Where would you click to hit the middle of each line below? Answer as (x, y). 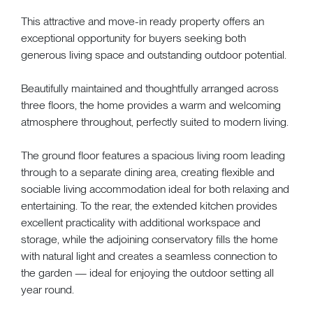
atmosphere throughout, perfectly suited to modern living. (155, 122)
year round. (48, 289)
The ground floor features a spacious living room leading (153, 155)
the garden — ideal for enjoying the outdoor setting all (147, 272)
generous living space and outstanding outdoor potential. (154, 54)
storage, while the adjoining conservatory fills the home (150, 239)
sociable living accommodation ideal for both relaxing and (155, 189)
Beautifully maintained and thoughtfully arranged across (150, 88)
